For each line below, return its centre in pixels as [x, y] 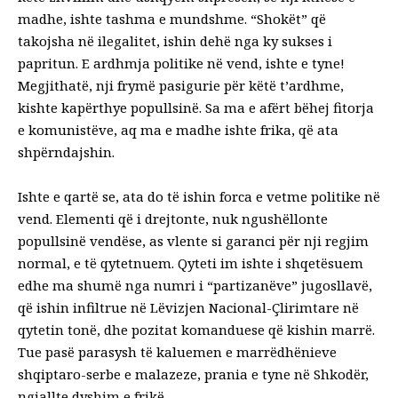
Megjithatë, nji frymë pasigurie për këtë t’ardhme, [181, 85]
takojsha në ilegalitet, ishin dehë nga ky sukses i [175, 40]
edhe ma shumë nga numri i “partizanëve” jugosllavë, [195, 285]
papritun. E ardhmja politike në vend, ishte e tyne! [181, 63]
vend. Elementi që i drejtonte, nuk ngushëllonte [173, 218]
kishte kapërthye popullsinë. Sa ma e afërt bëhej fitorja [196, 107]
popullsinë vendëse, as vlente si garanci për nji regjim [193, 240]
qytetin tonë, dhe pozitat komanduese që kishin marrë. [196, 329]
